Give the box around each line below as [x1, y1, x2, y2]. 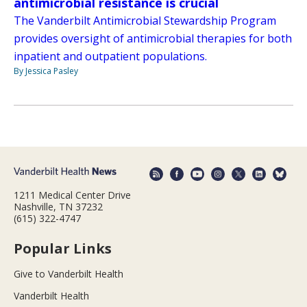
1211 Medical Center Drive [14, 188, 131, 201]
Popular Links [14, 238, 112, 258]
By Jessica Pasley [14, 65, 78, 77]
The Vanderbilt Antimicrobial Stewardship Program [14, 13, 276, 29]
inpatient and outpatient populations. [14, 49, 207, 64]
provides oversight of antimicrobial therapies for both [14, 31, 292, 47]
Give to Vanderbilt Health [14, 267, 123, 280]
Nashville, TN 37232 [14, 199, 103, 213]
